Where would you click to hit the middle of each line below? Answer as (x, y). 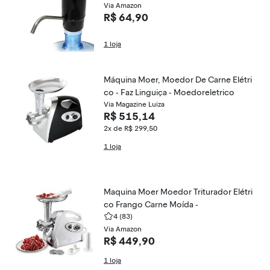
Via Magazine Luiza (134, 104)
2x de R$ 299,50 (130, 128)
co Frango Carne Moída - (151, 205)
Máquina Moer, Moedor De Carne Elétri (178, 80)
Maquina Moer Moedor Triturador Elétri (178, 192)
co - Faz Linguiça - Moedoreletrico (169, 93)
